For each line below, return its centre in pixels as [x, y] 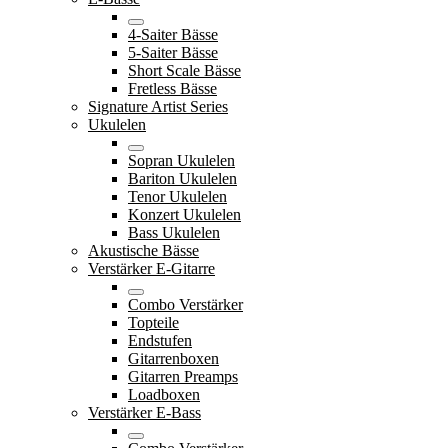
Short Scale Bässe [184, 70]
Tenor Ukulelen [177, 196]
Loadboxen [164, 394]
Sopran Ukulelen [181, 160]
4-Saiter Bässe [173, 34]
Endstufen [160, 340]
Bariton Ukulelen [182, 178]
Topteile [153, 322]
